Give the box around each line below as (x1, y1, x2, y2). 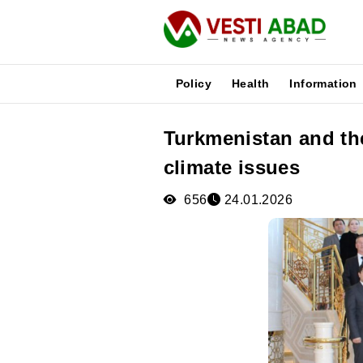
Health (232, 77, 270, 90)
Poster (8, 198, 48, 211)
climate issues (163, 156, 301, 178)
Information (289, 77, 357, 90)
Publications (8, 159, 83, 173)
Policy (175, 77, 211, 90)
